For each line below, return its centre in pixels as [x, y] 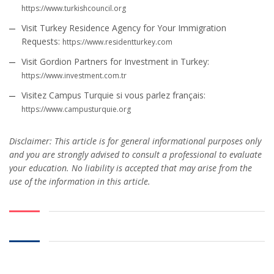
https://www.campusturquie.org [76, 109]
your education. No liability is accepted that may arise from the [131, 168]
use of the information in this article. [80, 182]
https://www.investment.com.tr [74, 76]
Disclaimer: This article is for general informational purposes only [135, 141]
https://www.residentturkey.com [117, 42]
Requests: [42, 42]
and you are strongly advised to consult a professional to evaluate [135, 155]
